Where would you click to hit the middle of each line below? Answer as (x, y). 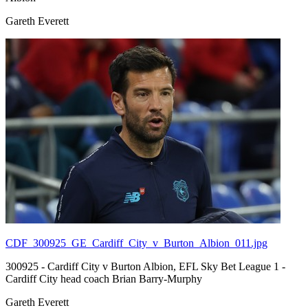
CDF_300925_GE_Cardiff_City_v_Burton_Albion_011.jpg (136, 243)
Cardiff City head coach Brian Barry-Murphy (104, 278)
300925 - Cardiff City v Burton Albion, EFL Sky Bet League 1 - (145, 266)
